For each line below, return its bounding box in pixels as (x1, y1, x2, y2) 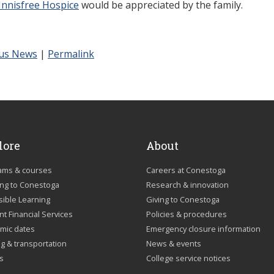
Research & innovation (146, 179, 229, 190)
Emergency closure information (146, 223, 261, 234)
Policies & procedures (146, 208, 227, 220)
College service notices (146, 252, 231, 264)
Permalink (48, 46, 94, 61)
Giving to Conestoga (146, 193, 220, 205)
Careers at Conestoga (146, 164, 226, 176)
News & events (146, 237, 201, 249)
